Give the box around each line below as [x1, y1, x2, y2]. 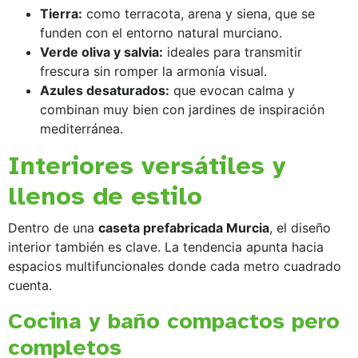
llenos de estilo [8, 180, 202, 212]
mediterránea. [40, 120, 123, 137]
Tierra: [40, 5, 82, 22]
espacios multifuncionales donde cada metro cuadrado [8, 257, 341, 274]
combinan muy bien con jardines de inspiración [40, 101, 324, 117]
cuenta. [8, 276, 52, 293]
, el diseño [269, 219, 331, 236]
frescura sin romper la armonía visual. [40, 62, 267, 79]
